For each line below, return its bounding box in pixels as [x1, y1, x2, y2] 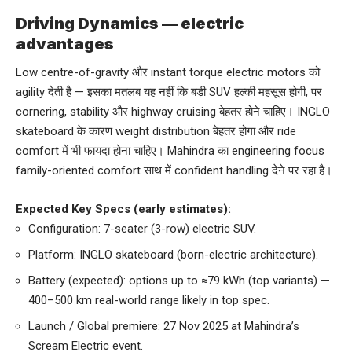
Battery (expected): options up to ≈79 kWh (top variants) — [28, 273, 330, 288]
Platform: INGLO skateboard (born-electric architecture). [28, 247, 318, 262]
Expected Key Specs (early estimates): [16, 202, 231, 217]
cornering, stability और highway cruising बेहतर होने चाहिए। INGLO [16, 104, 330, 119]
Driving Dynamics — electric [16, 13, 244, 33]
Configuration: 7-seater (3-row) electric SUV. [28, 222, 256, 236]
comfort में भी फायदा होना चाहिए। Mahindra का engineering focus [16, 144, 324, 159]
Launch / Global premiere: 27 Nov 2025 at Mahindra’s [28, 319, 299, 334]
